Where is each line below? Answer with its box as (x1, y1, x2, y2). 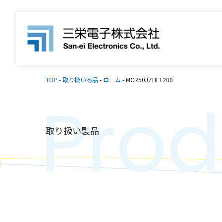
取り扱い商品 (62, 75, 98, 84)
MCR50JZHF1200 (126, 75, 173, 84)
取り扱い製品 (46, 124, 99, 137)
